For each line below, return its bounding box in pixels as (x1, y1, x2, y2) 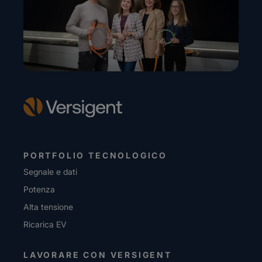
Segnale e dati (23, 167, 77, 177)
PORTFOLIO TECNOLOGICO (23, 150, 168, 160)
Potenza (23, 184, 55, 194)
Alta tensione (23, 202, 73, 212)
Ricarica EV (23, 219, 67, 229)
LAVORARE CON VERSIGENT (23, 250, 172, 260)
